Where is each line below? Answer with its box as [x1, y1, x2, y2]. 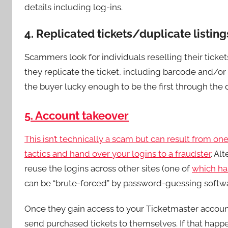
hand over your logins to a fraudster [70, 149, 211, 159]
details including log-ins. [24, 2, 123, 12]
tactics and [24, 149, 70, 159]
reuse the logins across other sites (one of [24, 163, 192, 174]
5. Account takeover [24, 109, 129, 122]
